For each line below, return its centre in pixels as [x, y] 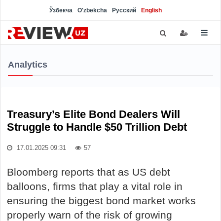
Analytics [28, 65]
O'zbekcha [92, 10]
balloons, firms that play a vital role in [95, 186]
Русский [124, 10]
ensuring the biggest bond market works [101, 201]
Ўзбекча [61, 10]
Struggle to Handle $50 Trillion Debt [97, 127]
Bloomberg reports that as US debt [89, 172]
